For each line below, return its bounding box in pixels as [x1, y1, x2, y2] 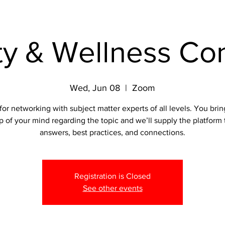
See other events [82, 184, 143, 192]
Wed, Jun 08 [70, 83, 120, 93]
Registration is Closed [74, 172, 151, 180]
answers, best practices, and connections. [40, 128, 185, 137]
